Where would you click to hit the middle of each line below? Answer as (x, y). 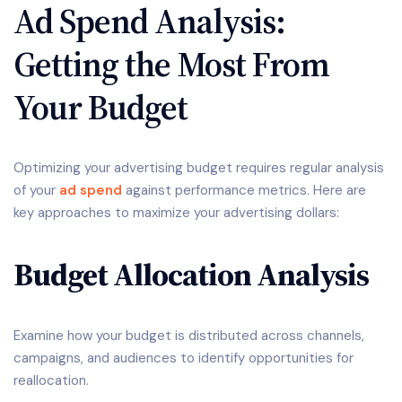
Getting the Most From (171, 64)
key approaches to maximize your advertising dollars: (176, 213)
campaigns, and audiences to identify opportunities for (184, 358)
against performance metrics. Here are (244, 191)
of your (36, 191)
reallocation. (51, 381)
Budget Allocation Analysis (191, 274)
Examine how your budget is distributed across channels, (189, 336)
